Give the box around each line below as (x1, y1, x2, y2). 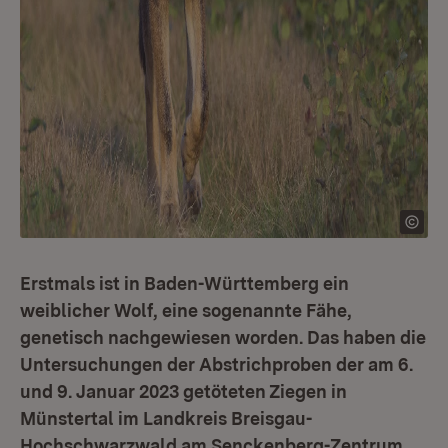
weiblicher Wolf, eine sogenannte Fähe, (20, 300, 352, 321)
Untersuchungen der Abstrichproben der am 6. (20, 354, 413, 375)
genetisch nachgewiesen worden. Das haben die (20, 327, 426, 348)
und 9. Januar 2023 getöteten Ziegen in (20, 381, 347, 402)
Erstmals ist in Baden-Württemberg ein (20, 273, 349, 294)
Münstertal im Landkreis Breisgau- (20, 408, 312, 429)
